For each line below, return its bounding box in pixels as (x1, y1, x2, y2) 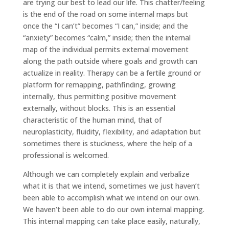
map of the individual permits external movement (22, 44, 189, 54)
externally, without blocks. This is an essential (22, 103, 175, 113)
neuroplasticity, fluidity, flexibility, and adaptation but (22, 126, 201, 136)
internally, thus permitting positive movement (22, 91, 176, 101)
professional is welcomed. (22, 150, 109, 160)
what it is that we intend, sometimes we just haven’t (22, 180, 200, 191)
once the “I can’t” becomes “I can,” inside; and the (22, 20, 188, 31)
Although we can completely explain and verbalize (22, 169, 190, 179)
